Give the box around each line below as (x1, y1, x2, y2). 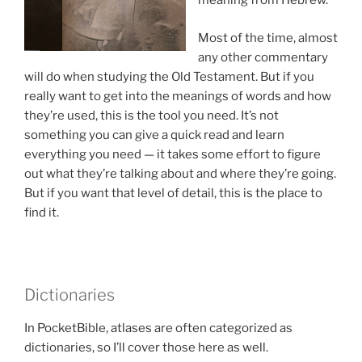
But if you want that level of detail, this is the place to (24, 185, 322, 200)
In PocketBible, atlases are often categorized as (24, 320, 293, 335)
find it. (24, 204, 59, 220)
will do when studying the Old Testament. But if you (24, 69, 314, 84)
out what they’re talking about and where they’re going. (24, 166, 336, 181)
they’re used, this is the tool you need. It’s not (24, 107, 279, 123)
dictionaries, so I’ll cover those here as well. (24, 339, 268, 355)
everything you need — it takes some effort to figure (24, 146, 321, 162)
